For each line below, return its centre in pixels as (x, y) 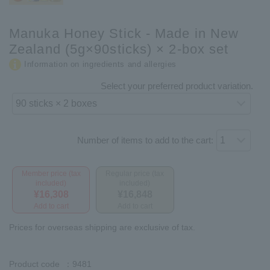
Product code (34, 264)
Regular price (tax (135, 173)
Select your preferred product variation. (177, 86)
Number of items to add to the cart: (146, 140)
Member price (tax (51, 173)
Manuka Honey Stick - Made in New (124, 33)
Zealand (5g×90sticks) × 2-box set (119, 49)
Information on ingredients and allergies (100, 64)
